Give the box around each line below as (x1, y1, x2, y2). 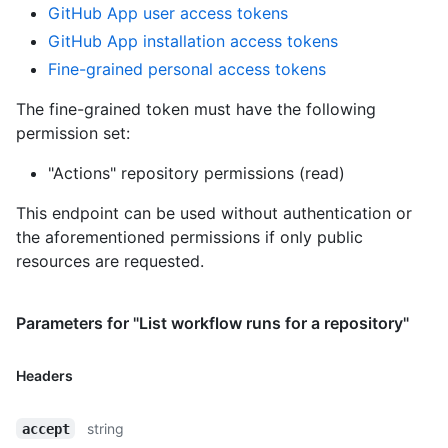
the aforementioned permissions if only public (16, 226, 363, 247)
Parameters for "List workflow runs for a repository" (16, 312, 409, 333)
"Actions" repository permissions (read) (48, 162, 345, 183)
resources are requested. (16, 250, 204, 271)
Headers (16, 366, 73, 384)
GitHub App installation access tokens (48, 30, 338, 51)
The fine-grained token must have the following (16, 98, 376, 119)
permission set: (16, 122, 130, 143)
